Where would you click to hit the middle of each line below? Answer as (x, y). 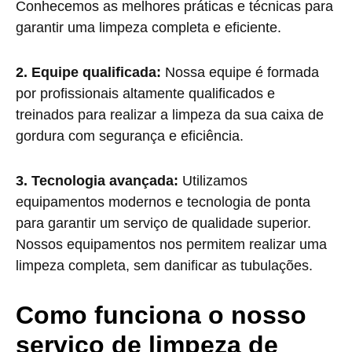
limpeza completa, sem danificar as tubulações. (164, 266)
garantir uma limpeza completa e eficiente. (148, 27)
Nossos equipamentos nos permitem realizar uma (171, 244)
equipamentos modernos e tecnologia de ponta (163, 202)
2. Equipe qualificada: (88, 72)
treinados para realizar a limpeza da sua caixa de (170, 115)
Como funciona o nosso (161, 315)
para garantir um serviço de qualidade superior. (163, 223)
